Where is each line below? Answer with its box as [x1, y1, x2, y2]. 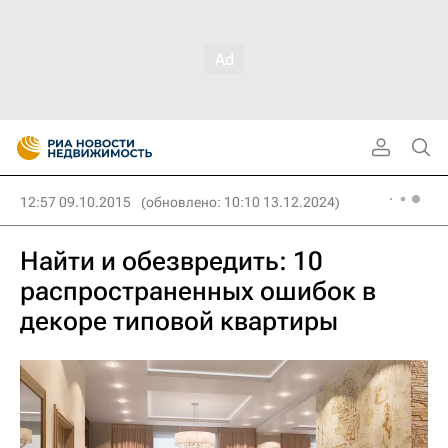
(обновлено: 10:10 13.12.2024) [141, 194, 340, 210]
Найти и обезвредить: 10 [20, 246, 323, 276]
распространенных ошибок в [20, 276, 376, 306]
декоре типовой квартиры [20, 306, 338, 336]
